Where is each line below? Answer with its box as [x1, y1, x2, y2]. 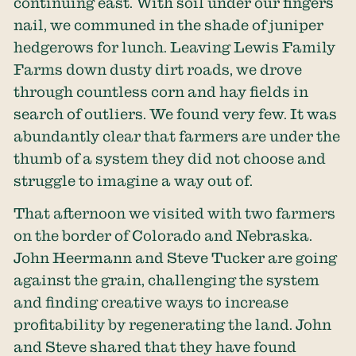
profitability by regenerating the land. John [14, 315, 332, 332]
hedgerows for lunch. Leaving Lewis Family [14, 39, 336, 56]
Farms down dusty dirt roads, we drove [14, 61, 303, 78]
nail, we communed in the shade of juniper [14, 17, 324, 33]
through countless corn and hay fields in [14, 83, 309, 100]
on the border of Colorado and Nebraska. [14, 226, 313, 243]
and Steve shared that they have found [14, 338, 297, 354]
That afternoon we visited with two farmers [14, 204, 336, 221]
